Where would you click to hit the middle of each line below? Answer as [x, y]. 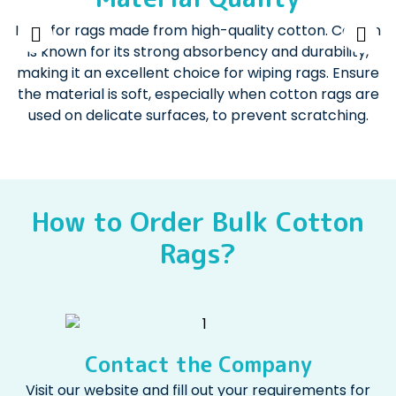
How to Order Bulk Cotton [198, 222]
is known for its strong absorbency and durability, [198, 52]
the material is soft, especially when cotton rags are [198, 95]
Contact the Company [198, 365]
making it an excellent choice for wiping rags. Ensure [198, 73]
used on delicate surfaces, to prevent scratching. [198, 116]
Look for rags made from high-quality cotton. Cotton [198, 31]
